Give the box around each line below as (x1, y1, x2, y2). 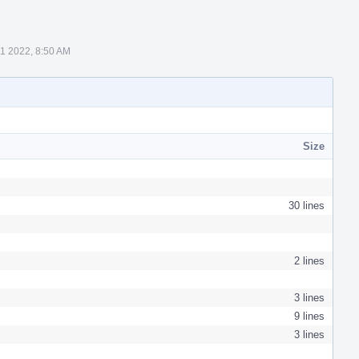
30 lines (288, 199, 325, 212)
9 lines (294, 309, 325, 322)
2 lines (294, 254, 325, 267)
